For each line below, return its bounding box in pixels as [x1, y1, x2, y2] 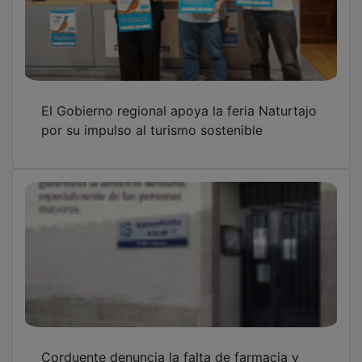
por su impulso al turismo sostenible [41, 110, 263, 127]
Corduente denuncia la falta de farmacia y [41, 337, 299, 354]
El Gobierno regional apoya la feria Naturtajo [41, 90, 317, 107]
